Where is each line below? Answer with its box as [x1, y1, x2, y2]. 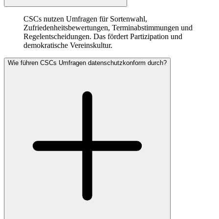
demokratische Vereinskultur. [23, 41, 112, 50]
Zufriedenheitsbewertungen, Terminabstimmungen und [23, 23, 193, 32]
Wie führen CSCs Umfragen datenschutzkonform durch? [8, 59, 167, 67]
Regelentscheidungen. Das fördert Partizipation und [23, 32, 182, 41]
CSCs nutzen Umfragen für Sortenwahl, [23, 15, 147, 23]
